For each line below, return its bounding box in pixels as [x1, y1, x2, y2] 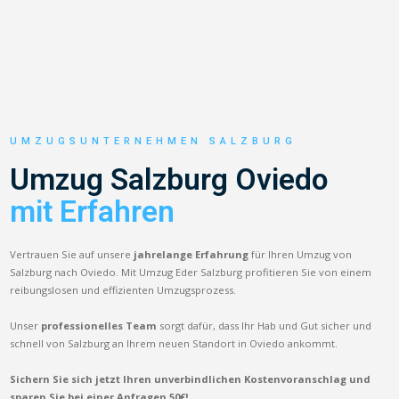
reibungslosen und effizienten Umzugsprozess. [10, 282, 237, 297]
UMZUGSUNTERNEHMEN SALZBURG [10, 134, 297, 147]
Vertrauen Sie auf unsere [10, 247, 134, 261]
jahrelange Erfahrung [134, 247, 249, 261]
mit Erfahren [10, 193, 175, 229]
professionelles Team [41, 318, 158, 332]
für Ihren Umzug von [248, 247, 353, 261]
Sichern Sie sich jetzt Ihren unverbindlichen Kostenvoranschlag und [10, 371, 371, 386]
